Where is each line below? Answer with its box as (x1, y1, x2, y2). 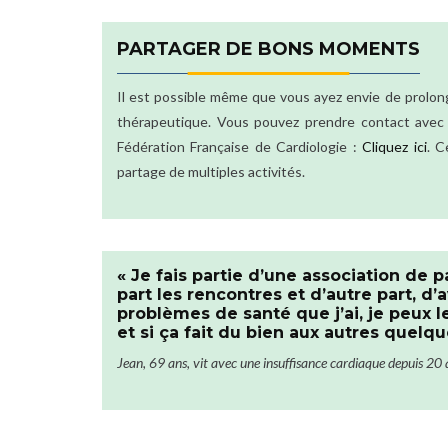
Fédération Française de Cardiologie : (117, 138, 363, 156)
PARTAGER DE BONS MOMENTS (117, 38, 420, 61)
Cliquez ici (362, 138, 427, 156)
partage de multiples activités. (117, 163, 305, 181)
